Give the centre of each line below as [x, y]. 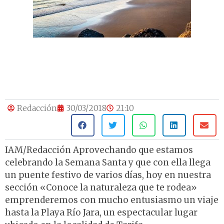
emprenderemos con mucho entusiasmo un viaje [112, 200]
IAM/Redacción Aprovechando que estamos [99, 150]
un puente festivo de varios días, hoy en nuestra [108, 175]
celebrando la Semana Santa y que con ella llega [108, 163]
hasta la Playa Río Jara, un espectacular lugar [101, 213]
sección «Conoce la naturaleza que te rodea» [101, 188]
